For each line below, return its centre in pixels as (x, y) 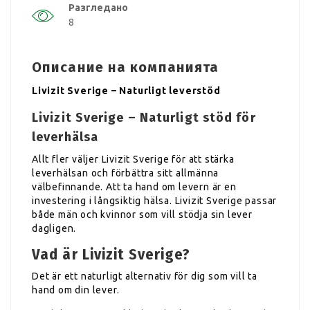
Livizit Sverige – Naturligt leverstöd (126, 90)
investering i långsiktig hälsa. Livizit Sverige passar (155, 200)
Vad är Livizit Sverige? (111, 254)
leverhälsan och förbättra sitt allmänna (126, 173)
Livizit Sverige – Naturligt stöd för (144, 117)
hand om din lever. (76, 290)
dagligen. (54, 228)
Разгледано (98, 7)
